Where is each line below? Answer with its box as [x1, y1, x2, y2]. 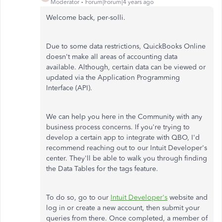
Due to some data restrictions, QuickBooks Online [46, 42, 206, 51]
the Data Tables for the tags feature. [46, 165, 158, 173]
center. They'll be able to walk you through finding [46, 154, 207, 163]
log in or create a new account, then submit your [46, 204, 200, 212]
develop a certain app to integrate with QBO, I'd [46, 133, 200, 142]
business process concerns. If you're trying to [46, 123, 190, 131]
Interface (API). [46, 84, 92, 92]
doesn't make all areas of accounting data [46, 53, 177, 61]
